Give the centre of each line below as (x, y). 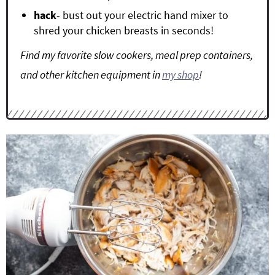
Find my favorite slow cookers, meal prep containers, (137, 55)
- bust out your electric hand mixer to (142, 15)
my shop (180, 75)
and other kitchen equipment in (91, 75)
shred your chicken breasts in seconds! (124, 30)
